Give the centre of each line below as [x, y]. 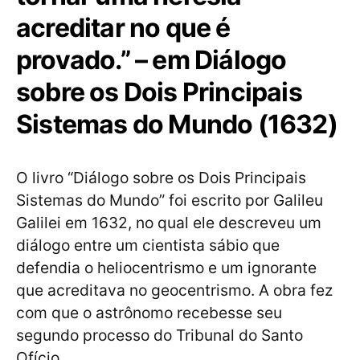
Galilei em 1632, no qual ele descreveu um [169, 223]
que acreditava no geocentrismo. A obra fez [174, 290]
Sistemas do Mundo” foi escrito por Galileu [170, 200]
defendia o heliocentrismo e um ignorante [166, 268]
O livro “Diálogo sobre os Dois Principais [161, 178]
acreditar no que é [123, 28]
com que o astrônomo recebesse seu [149, 313]
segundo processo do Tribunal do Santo [160, 335]
